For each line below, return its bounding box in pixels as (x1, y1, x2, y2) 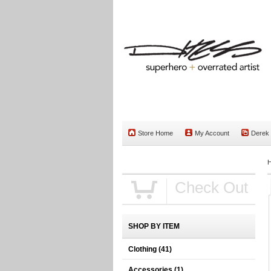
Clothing (128, 245, 158, 253)
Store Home (138, 129, 173, 137)
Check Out (175, 178, 248, 197)
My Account (195, 129, 229, 137)
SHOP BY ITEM (128, 222, 180, 230)
